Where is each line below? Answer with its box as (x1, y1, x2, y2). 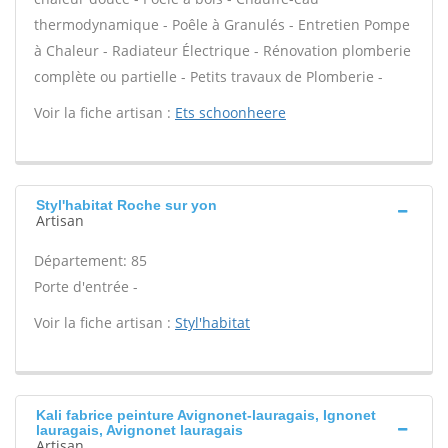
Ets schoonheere (175, 103, 286, 122)
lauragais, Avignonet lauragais (36, 422, 243, 438)
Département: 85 (34, 251, 147, 270)
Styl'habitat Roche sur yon (36, 197, 217, 213)
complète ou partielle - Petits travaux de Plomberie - (34, 67, 383, 86)
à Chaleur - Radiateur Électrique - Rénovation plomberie (34, 41, 411, 60)
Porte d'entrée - (34, 277, 138, 296)
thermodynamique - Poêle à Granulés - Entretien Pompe (34, 15, 410, 34)
